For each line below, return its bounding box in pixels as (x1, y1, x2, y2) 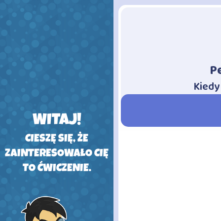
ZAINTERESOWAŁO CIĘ (5, 149, 109, 160)
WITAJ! (32, 113, 81, 130)
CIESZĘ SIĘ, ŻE (25, 134, 88, 146)
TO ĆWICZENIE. (22, 164, 91, 175)
